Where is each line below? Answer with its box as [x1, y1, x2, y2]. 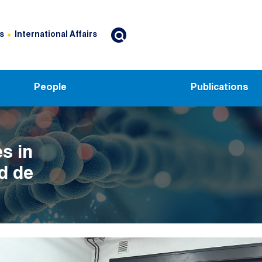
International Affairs [14, 30, 97, 39]
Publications [191, 83, 249, 93]
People [34, 83, 67, 93]
